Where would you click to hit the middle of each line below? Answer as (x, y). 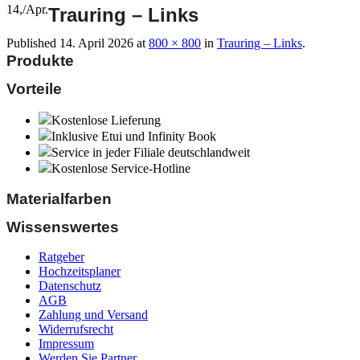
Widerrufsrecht (76, 329)
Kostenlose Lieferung (106, 120)
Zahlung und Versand (93, 315)
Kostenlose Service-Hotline (121, 168)
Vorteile (34, 89)
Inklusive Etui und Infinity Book (134, 136)
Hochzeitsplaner (80, 271)
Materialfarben (59, 199)
